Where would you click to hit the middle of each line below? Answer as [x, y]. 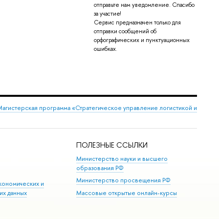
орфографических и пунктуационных [142, 40]
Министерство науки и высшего [122, 158]
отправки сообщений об [125, 32]
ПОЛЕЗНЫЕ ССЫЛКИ [112, 145]
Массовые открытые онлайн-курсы [127, 193]
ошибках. [105, 49]
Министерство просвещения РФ [124, 180]
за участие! [107, 14]
